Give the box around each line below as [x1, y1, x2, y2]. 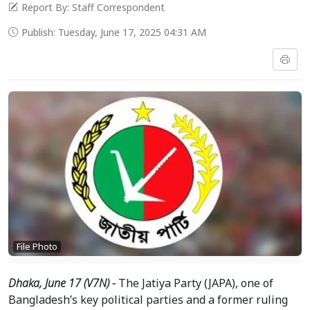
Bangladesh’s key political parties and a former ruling [8, 292, 288, 308]
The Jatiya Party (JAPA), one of [118, 275, 273, 291]
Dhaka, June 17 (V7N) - [8, 275, 118, 291]
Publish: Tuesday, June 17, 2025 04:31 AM [21, 25, 206, 39]
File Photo [17, 240, 57, 253]
